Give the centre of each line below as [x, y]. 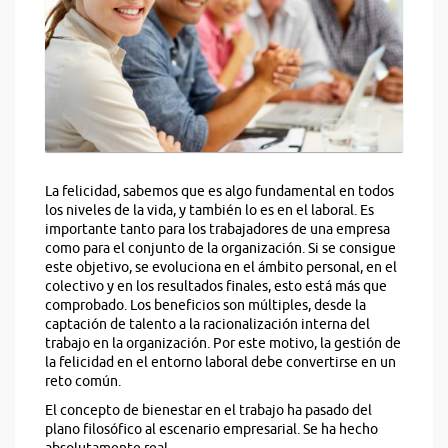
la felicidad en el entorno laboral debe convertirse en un [220, 363]
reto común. [83, 382]
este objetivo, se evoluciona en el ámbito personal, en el [221, 268]
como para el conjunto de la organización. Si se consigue [220, 249]
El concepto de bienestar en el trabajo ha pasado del [208, 411]
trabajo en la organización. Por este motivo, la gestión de [223, 344]
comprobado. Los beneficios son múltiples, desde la [205, 306]
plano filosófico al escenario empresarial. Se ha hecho [211, 430]
